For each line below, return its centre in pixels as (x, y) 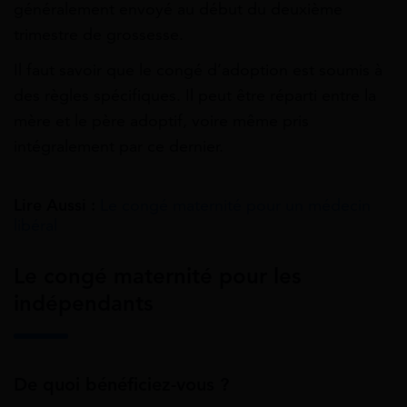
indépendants (84, 303)
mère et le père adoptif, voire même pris (161, 120)
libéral (35, 225)
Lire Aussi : (55, 205)
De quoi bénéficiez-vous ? (121, 384)
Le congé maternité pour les (158, 276)
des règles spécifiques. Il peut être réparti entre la (195, 95)
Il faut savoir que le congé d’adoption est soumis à (198, 69)
